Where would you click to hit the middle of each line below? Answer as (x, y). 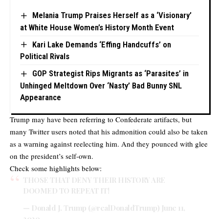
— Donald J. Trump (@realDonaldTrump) (92, 208)
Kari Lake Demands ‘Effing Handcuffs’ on (101, 44)
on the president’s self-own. (52, 156)
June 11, (173, 208)
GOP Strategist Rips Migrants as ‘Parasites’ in (110, 74)
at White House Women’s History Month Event (97, 27)
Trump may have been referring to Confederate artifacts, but (101, 119)
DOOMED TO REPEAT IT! (66, 190)
